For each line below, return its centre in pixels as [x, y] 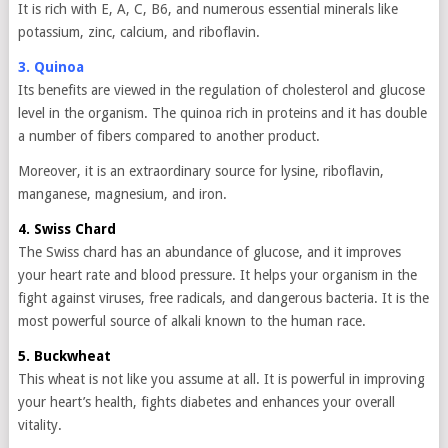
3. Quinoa [50, 67]
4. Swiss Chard [66, 229]
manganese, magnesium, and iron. [122, 194]
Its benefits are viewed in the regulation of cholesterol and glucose [221, 90]
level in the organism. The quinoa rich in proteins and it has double [222, 113]
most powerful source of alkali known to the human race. [191, 321]
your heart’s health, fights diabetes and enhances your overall [206, 402]
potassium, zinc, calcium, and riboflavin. [138, 32]
